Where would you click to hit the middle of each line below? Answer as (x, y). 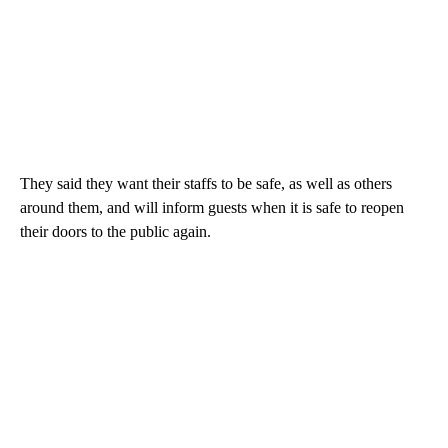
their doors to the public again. (115, 231)
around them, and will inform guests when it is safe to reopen (212, 207)
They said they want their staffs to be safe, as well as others (206, 183)
